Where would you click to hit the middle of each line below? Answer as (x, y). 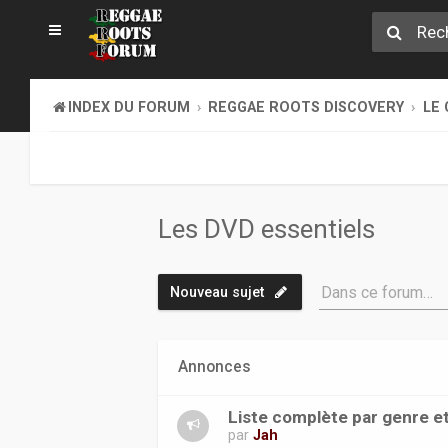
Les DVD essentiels (267, 229)
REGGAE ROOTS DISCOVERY (306, 107)
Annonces (215, 367)
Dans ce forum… (377, 293)
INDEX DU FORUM (129, 107)
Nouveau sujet (217, 292)
